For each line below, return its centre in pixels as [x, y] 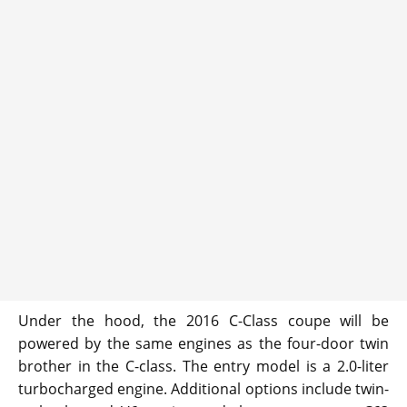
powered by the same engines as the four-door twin [203, 343]
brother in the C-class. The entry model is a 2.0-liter [203, 366]
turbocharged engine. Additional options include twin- [203, 388]
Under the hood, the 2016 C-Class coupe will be [203, 320]
